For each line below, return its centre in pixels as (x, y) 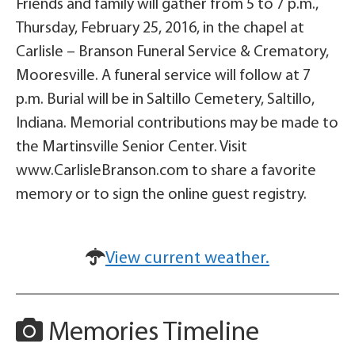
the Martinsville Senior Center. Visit (132, 147)
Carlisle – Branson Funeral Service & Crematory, (172, 52)
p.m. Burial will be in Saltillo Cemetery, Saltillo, (165, 100)
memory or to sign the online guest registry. (161, 195)
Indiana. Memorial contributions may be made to (177, 124)
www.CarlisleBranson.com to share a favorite (166, 171)
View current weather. (187, 259)
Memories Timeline (151, 333)
